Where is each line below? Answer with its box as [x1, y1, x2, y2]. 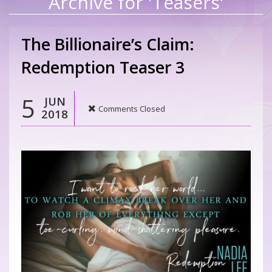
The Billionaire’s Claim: [21, 33, 194, 56]
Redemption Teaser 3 [21, 56, 185, 79]
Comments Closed [98, 103, 165, 115]
